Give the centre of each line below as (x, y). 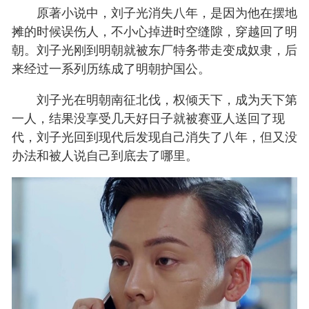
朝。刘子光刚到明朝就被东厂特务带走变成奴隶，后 (154, 49)
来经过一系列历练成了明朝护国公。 (111, 67)
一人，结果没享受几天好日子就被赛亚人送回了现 (148, 118)
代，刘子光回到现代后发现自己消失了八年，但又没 (154, 136)
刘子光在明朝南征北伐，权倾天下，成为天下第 (154, 99)
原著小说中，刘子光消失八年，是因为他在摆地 (154, 11)
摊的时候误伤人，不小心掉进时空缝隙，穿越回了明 (154, 30)
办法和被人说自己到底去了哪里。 (105, 155)
